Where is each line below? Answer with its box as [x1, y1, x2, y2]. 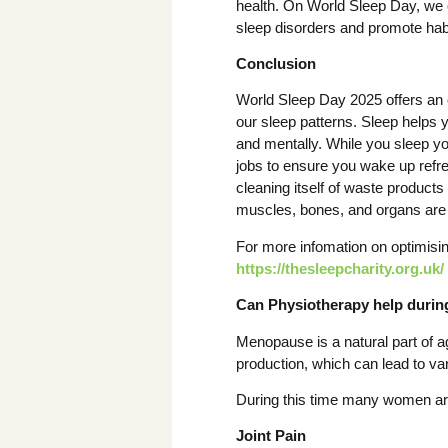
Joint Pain [236, 427, 306, 445]
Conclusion [236, 55, 316, 73]
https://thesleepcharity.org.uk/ [236, 259, 444, 277]
